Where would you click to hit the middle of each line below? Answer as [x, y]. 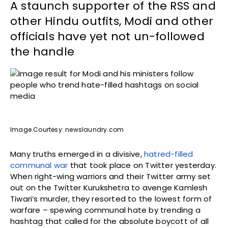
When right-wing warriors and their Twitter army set [111, 177]
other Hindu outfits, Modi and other [112, 21]
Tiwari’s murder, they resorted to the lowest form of [111, 199]
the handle [42, 52]
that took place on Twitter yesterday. [142, 165]
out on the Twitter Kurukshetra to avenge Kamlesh [109, 188]
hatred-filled [169, 154]
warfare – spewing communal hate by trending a [106, 210]
